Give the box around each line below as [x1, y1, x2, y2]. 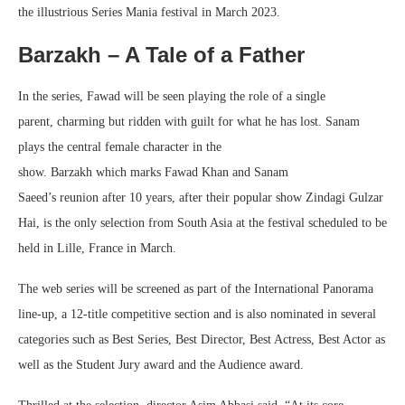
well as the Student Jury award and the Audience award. [18, 357, 307, 372]
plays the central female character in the [18, 139, 221, 154]
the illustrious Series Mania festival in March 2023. [18, 5, 280, 19]
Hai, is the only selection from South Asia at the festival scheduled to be [18, 215, 387, 230]
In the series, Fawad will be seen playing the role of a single [18, 89, 325, 103]
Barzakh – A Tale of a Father [18, 42, 305, 67]
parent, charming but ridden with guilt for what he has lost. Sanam [18, 114, 360, 128]
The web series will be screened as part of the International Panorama [18, 281, 373, 296]
